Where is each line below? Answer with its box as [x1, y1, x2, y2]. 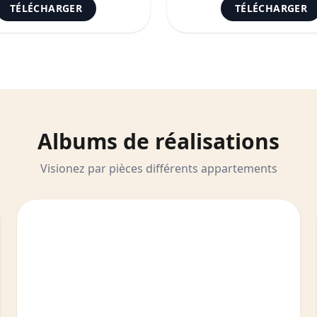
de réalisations [117, 127, 279, 156]
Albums [38, 127, 117, 156]
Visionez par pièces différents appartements [40, 161, 277, 176]
